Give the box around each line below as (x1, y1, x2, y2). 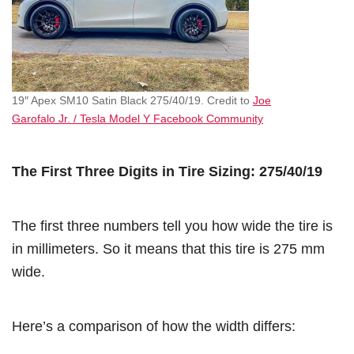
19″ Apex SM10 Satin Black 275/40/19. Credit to (12, 94, 253, 107)
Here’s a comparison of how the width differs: (12, 318, 296, 334)
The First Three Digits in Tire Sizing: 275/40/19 (12, 163, 322, 179)
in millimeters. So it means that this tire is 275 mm (12, 240, 325, 257)
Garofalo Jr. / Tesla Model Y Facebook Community (12, 112, 263, 125)
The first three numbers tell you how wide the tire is (12, 217, 333, 234)
